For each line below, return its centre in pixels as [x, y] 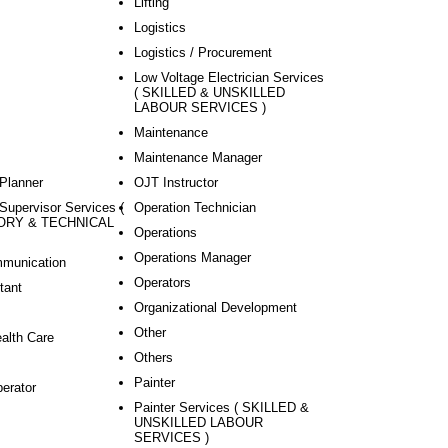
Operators [162, 282]
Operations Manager [192, 257]
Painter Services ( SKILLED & [221, 407]
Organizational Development [215, 307]
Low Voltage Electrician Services [229, 77]
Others [153, 357]
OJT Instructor [176, 182]
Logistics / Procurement [203, 52]
